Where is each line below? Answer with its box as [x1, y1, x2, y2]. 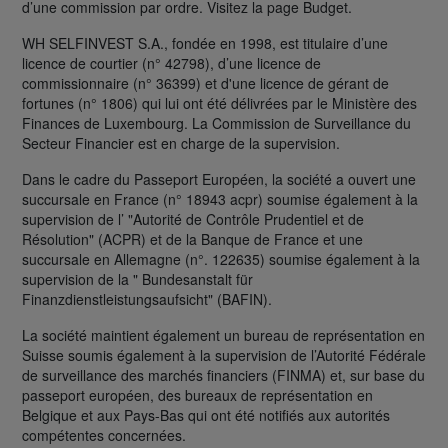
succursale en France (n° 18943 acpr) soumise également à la [22, 189, 418, 210]
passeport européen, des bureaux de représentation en [22, 385, 373, 406]
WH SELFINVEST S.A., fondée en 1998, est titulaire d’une [22, 33, 388, 54]
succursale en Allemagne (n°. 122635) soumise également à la [22, 249, 420, 270]
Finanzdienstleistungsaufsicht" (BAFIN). [22, 289, 272, 310]
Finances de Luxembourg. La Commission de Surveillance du [22, 113, 411, 134]
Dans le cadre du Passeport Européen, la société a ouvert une [22, 169, 416, 190]
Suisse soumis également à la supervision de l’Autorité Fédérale [22, 345, 426, 366]
